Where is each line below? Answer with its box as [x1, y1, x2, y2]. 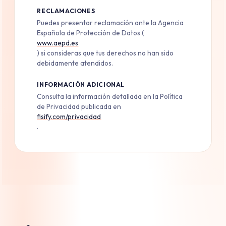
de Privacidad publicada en [37, 102, 122, 111]
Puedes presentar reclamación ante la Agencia [37, 18, 184, 28]
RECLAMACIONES [37, 7, 95, 15]
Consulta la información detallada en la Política [37, 92, 183, 101]
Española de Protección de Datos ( [37, 28, 144, 38]
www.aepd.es [37, 38, 79, 48]
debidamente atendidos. [37, 59, 114, 68]
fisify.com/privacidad [37, 112, 101, 122]
